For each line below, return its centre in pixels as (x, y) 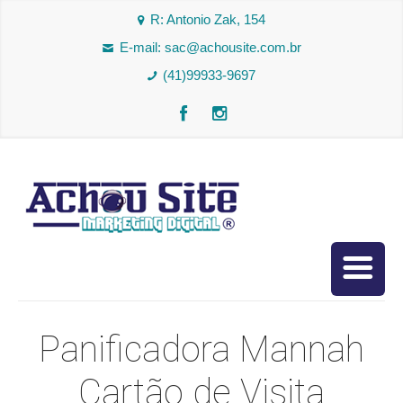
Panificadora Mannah (201, 349)
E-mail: (142, 47)
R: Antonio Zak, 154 (208, 19)
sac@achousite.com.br (233, 47)
